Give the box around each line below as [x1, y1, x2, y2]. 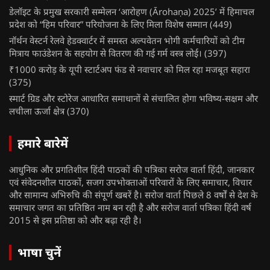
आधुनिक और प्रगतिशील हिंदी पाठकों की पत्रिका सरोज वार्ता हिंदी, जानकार [9, 163, 254, 176]
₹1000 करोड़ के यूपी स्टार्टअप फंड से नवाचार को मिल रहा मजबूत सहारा [9, 63, 250, 76]
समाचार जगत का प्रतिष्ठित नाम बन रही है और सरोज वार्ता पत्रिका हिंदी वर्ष [9, 201, 251, 214]
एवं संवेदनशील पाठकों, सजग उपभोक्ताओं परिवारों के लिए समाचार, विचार [9, 176, 252, 189]
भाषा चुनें [17, 244, 61, 261]
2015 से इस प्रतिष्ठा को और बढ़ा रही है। [9, 214, 142, 227]
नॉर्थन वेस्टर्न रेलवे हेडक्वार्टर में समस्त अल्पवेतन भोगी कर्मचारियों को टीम [9, 34, 245, 47]
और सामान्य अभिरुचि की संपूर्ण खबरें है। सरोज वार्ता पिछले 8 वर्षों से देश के [9, 189, 258, 201]
